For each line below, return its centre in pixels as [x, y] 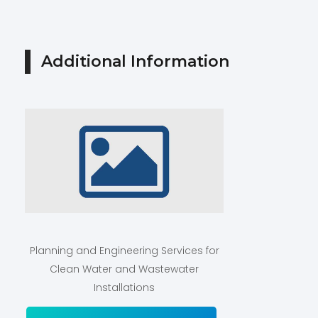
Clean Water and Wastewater [124, 269]
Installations [124, 288]
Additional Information [135, 61]
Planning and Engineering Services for [124, 251]
